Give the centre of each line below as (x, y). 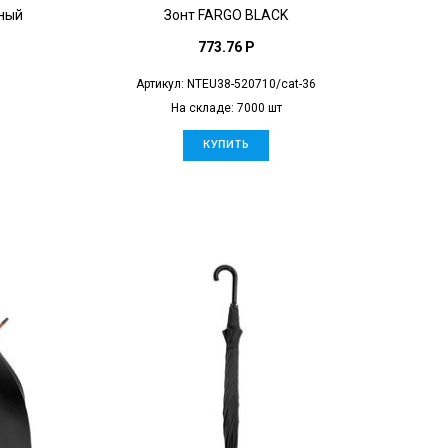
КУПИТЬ (226, 144)
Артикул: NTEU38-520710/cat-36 (226, 83)
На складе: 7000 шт (226, 107)
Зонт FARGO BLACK (226, 14)
